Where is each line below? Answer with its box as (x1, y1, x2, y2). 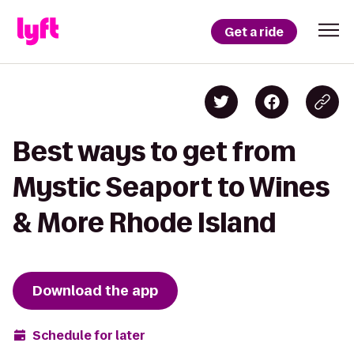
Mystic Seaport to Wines (13, 172, 330, 201)
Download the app (32, 281, 158, 300)
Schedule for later (32, 326, 145, 344)
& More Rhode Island (13, 208, 276, 237)
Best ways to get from (13, 137, 296, 166)
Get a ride (224, 23, 284, 40)
